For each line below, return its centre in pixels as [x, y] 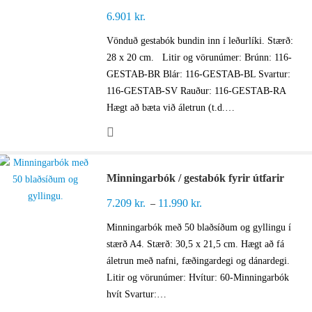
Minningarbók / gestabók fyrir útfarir [196, 178]
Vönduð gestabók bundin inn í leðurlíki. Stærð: [200, 41]
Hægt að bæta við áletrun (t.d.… [171, 108]
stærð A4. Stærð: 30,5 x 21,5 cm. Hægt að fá [196, 244]
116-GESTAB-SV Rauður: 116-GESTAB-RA [199, 91]
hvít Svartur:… [137, 295]
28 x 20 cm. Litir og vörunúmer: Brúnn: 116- [200, 58]
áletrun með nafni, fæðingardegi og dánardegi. [198, 261]
